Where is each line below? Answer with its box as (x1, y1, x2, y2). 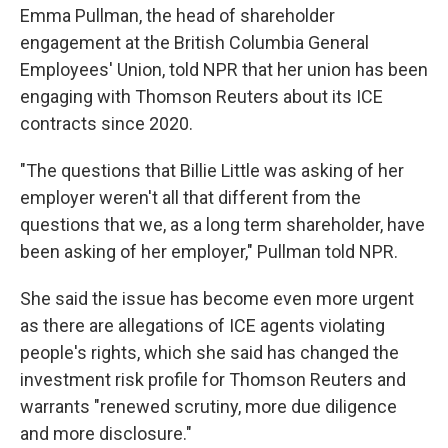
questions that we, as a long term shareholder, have (20, 214, 425, 236)
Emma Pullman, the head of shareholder (20, 5, 335, 27)
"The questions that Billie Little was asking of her (20, 160, 404, 182)
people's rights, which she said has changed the (20, 342, 399, 364)
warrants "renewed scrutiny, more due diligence (20, 396, 397, 418)
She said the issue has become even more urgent (20, 288, 414, 310)
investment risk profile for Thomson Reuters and (20, 369, 406, 391)
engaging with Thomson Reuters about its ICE (20, 86, 383, 108)
